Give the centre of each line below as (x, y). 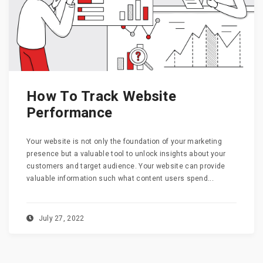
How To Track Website (102, 97)
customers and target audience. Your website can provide (126, 166)
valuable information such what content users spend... (120, 179)
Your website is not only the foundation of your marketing (124, 142)
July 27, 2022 (60, 219)
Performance (70, 113)
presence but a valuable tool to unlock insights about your (126, 154)
